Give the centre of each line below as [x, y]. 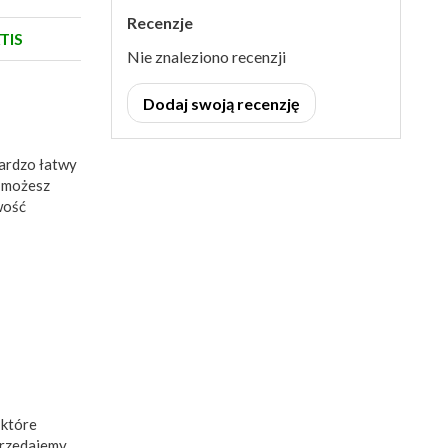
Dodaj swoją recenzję [221, 103]
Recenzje [160, 22]
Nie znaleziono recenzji [206, 56]
